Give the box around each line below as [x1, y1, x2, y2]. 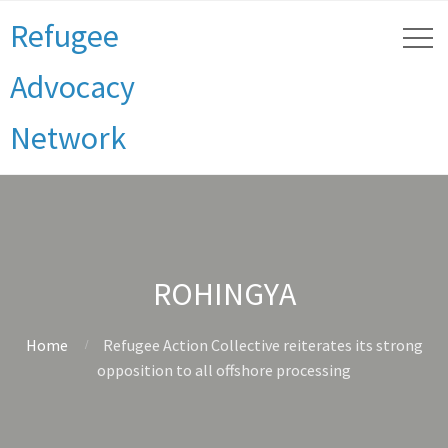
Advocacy [10, 67, 135, 107]
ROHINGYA [152, 274, 296, 314]
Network [10, 118, 126, 158]
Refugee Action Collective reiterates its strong [102, 335, 423, 355]
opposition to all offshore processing [97, 360, 351, 380]
